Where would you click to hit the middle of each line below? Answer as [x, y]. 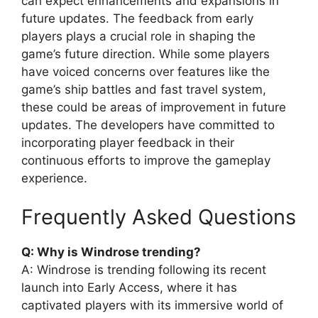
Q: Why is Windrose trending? [111, 252]
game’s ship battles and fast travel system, [144, 89]
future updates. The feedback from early [137, 18]
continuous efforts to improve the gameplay [146, 160]
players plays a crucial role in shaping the [138, 36]
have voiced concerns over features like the [146, 71]
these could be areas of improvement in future [154, 107]
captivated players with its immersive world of [152, 305]
